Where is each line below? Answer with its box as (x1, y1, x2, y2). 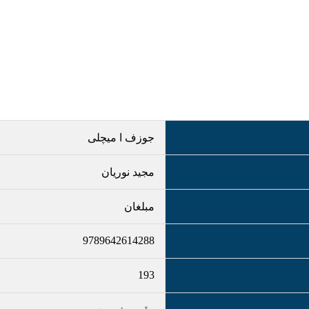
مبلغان (124, 201, 154, 212)
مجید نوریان (101, 166, 154, 178)
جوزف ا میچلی (88, 132, 154, 143)
